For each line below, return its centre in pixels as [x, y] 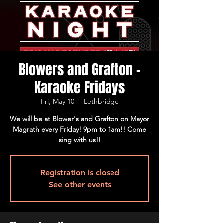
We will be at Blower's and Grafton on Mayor [80, 119]
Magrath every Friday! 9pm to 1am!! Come [80, 129]
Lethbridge [101, 101]
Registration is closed [80, 172]
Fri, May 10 [57, 101]
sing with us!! [80, 140]
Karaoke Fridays [80, 87]
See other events [80, 184]
